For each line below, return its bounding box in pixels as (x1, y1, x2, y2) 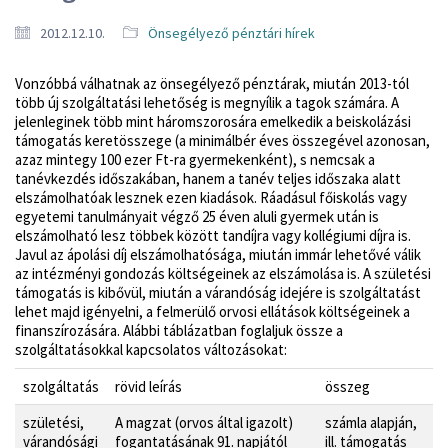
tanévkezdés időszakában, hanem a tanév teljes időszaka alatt (15, 168, 401, 188)
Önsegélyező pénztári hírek (148, 23, 315, 42)
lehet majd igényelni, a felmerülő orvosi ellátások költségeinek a (15, 301, 410, 321)
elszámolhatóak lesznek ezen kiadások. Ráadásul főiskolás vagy (15, 187, 407, 207)
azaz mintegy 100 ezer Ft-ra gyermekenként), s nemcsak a (15, 149, 375, 169)
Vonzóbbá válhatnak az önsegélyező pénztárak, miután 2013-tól (15, 73, 409, 93)
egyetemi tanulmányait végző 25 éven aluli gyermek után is (15, 206, 379, 226)
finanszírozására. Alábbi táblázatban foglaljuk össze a (15, 320, 343, 340)
